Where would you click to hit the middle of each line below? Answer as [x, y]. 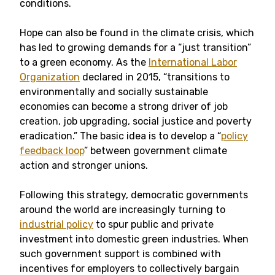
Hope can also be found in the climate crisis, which [137, 33]
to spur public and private [153, 224]
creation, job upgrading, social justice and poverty [136, 121]
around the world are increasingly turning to [122, 210]
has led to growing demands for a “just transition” [135, 48]
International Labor [193, 62]
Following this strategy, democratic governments [134, 195]
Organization [50, 77]
